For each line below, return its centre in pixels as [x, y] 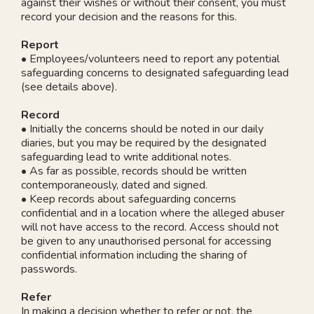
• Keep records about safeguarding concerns [129, 199]
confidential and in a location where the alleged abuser [153, 213]
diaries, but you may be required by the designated [144, 143]
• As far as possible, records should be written [134, 171]
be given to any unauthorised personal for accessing [146, 241]
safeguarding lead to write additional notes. [126, 157]
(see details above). [69, 87]
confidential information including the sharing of [134, 255]
